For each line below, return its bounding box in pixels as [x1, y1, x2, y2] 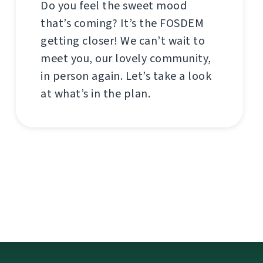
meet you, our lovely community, [41, 50, 211, 66]
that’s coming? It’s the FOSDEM [41, 15, 204, 31]
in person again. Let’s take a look [41, 68, 211, 84]
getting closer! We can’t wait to [41, 33, 205, 49]
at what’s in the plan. [41, 86, 150, 102]
